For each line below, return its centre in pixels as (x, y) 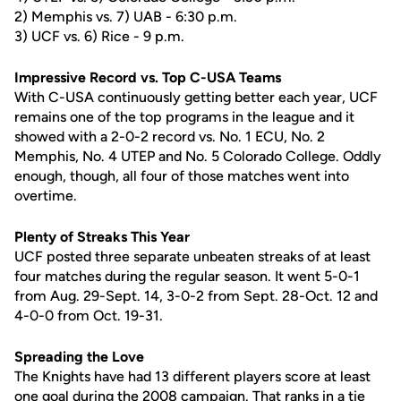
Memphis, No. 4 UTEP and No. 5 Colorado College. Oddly (198, 156)
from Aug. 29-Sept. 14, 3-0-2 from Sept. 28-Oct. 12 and (196, 296)
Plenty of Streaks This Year (102, 237)
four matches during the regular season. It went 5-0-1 (187, 276)
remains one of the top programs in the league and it (184, 117)
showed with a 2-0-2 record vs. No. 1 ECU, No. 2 (170, 137)
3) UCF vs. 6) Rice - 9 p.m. (99, 36)
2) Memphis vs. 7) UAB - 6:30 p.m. (126, 17)
